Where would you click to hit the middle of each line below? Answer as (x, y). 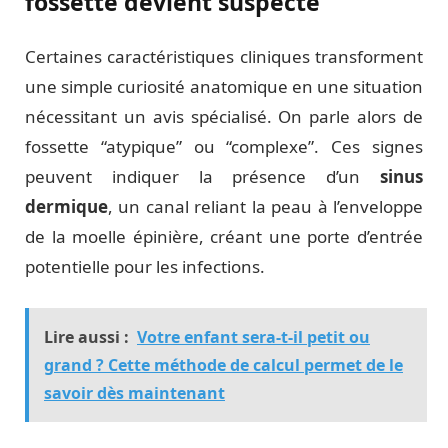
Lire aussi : (86, 337)
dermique (66, 207)
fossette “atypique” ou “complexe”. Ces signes (224, 147)
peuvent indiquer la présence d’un (202, 177)
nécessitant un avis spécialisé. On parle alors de (224, 117)
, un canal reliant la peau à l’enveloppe (265, 207)
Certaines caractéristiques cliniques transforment (224, 57)
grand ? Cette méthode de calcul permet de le (223, 365)
